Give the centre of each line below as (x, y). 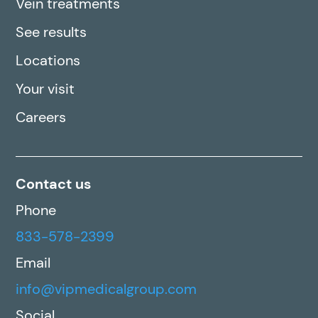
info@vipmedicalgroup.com (106, 289)
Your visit (45, 89)
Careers (41, 117)
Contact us (54, 184)
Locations (48, 61)
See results (51, 32)
